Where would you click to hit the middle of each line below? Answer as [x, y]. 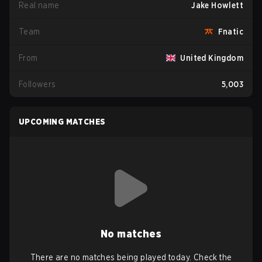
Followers [37, 84]
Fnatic [230, 32]
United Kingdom [212, 58]
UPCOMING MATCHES [62, 122]
